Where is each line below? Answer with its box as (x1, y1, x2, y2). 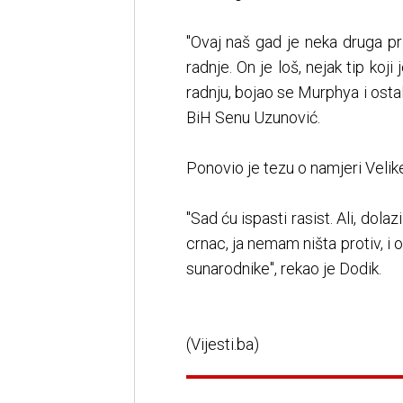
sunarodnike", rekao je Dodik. (185, 259, 381, 279)
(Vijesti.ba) (185, 335, 259, 354)
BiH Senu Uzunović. (185, 108, 320, 128)
